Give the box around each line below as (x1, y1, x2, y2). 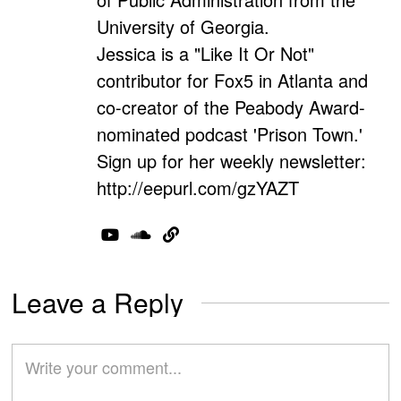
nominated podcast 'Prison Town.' (97, 121, 363, 148)
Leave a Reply (12, 283, 184, 322)
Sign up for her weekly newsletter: (97, 148, 367, 175)
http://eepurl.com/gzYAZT (97, 175, 300, 201)
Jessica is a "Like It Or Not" (97, 40, 315, 67)
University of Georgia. (97, 13, 270, 40)
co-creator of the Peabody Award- (97, 94, 366, 121)
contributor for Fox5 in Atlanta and (97, 67, 369, 94)
